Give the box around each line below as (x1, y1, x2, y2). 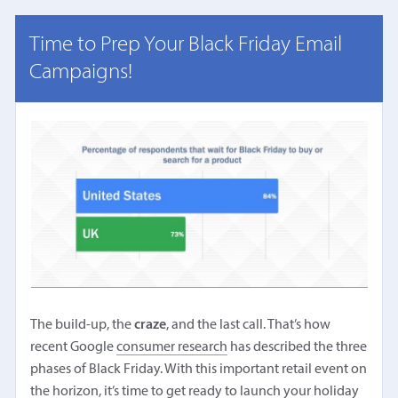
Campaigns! (29, 60, 133, 84)
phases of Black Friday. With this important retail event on (30, 362, 368, 377)
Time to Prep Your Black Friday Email (29, 33, 343, 56)
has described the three (227, 339, 368, 354)
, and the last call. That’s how (166, 317, 331, 332)
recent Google (30, 339, 117, 354)
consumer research (116, 339, 228, 354)
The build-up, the (30, 317, 135, 332)
